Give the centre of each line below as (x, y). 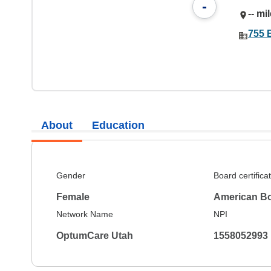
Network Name (85, 214)
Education (118, 125)
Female (73, 197)
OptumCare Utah (95, 236)
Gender (71, 175)
